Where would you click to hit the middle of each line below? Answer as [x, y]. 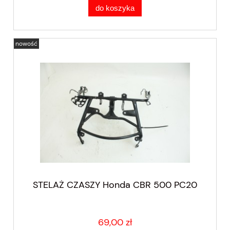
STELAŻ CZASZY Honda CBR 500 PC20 [115, 185]
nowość [26, 44]
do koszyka [115, 8]
